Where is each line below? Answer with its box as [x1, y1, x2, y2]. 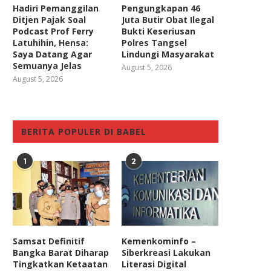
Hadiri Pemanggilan [13, 2, 99, 14]
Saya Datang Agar [13, 48, 92, 60]
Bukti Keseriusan [122, 25, 196, 37]
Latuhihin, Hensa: [13, 36, 88, 48]
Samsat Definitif [13, 235, 85, 247]
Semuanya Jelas [13, 59, 82, 71]
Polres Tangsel [122, 36, 188, 48]
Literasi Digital [122, 258, 187, 270]
